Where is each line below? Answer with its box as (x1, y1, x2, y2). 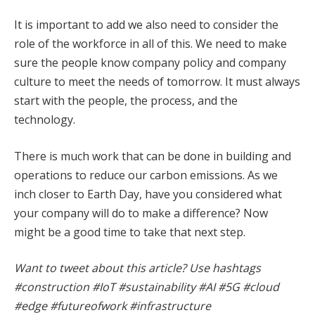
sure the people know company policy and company (14, 55, 286, 71)
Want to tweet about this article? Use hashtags (14, 260, 261, 276)
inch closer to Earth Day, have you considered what (14, 186, 282, 202)
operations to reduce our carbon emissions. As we (14, 167, 278, 183)
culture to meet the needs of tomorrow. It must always (14, 74, 300, 90)
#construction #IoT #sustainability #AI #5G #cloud (14, 279, 279, 295)
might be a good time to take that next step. (14, 224, 245, 240)
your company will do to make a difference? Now (14, 205, 268, 221)
